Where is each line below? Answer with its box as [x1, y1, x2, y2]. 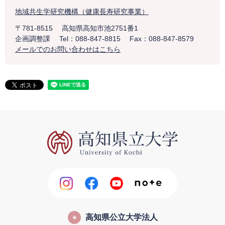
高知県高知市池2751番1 [62, 24, 138, 33]
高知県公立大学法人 [85, 213, 158, 222]
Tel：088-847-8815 [59, 35, 121, 43]
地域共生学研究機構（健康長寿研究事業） [15, 8, 149, 16]
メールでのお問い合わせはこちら [15, 45, 121, 54]
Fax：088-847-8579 [130, 35, 194, 43]
